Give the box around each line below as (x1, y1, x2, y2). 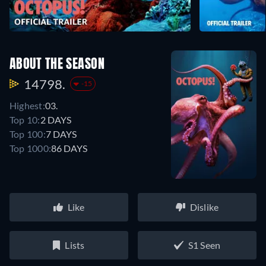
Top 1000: (9, 142, 52, 154)
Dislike (189, 201, 219, 213)
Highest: (9, 99, 45, 111)
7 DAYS (45, 128, 77, 140)
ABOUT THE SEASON (9, 58, 105, 71)
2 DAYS (40, 113, 71, 125)
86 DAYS (51, 142, 88, 154)
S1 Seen (188, 239, 221, 251)
